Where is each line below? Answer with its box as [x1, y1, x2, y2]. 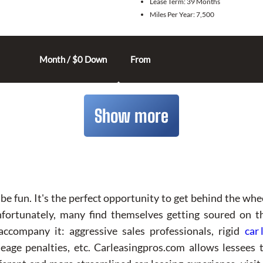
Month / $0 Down [39, 53, 107, 65]
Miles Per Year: [150, 9, 196, 19]
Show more [95, 104, 168, 126]
